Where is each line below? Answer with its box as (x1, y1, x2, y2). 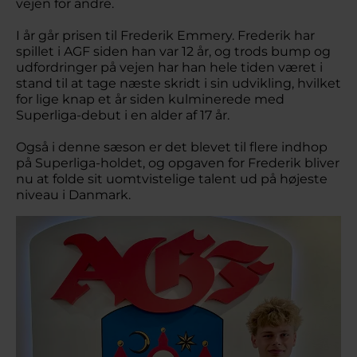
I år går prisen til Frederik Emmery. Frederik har (16, 28, 315, 43)
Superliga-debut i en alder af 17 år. (16, 108, 229, 123)
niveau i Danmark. (16, 187, 134, 202)
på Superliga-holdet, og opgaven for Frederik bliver (16, 155, 339, 171)
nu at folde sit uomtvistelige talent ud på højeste (16, 171, 328, 186)
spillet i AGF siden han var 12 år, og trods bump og (16, 44, 331, 59)
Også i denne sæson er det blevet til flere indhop (16, 139, 328, 155)
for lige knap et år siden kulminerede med (16, 92, 284, 107)
